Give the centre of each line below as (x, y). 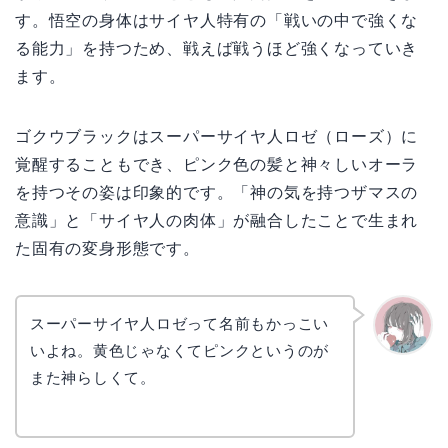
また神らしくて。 (92, 378)
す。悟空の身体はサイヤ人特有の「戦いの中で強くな (217, 21)
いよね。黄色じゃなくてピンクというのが (179, 351)
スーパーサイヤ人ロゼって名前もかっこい (179, 324)
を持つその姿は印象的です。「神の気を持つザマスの (217, 193)
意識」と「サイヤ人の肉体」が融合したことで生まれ (217, 221)
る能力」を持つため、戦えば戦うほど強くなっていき (217, 49)
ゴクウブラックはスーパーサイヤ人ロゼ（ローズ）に (217, 137)
